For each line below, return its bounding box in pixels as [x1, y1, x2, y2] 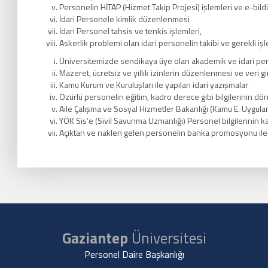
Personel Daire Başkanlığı [84, 247, 184, 261]
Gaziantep [62, 227, 128, 249]
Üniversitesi [127, 227, 206, 249]
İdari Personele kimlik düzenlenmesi [59, 13, 190, 25]
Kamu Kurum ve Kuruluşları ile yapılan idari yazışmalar [59, 78, 248, 91]
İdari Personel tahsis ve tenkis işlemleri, [59, 25, 202, 37]
